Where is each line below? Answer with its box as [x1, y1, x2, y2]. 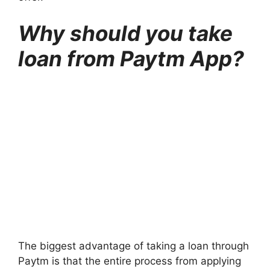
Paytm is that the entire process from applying [18, 254, 241, 267]
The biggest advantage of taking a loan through [18, 239, 249, 252]
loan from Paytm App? [18, 45, 244, 71]
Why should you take [18, 20, 233, 46]
